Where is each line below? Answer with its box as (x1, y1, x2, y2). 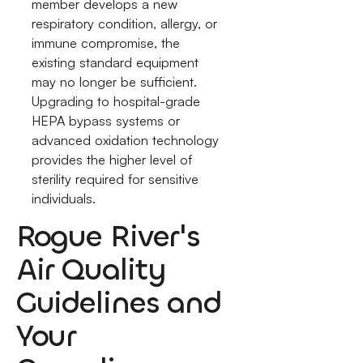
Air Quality (15, 249, 167, 289)
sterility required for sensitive (32, 170, 199, 187)
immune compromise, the (32, 34, 181, 51)
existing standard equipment (32, 53, 199, 70)
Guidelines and (15, 282, 221, 322)
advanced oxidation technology (32, 131, 220, 148)
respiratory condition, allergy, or (32, 15, 218, 32)
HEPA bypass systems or (32, 112, 181, 129)
